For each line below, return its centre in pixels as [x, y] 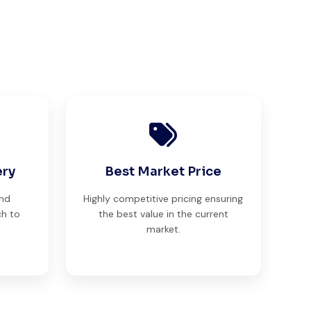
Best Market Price [163, 171]
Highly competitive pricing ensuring [163, 198]
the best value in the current [163, 213]
